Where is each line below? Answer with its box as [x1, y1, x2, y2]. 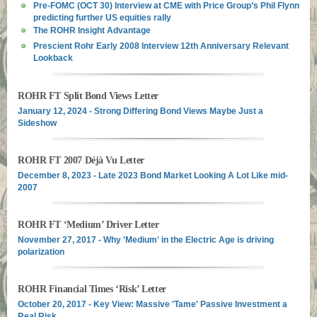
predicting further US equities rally [33, 13, 171, 21]
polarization [18, 247, 64, 257]
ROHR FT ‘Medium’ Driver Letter [18, 219, 159, 230]
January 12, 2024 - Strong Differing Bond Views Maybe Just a [18, 106, 263, 116]
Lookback [33, 53, 73, 61]
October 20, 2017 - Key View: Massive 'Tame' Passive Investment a [18, 299, 287, 309]
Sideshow [18, 118, 57, 128]
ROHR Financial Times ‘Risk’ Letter [18, 284, 166, 294]
